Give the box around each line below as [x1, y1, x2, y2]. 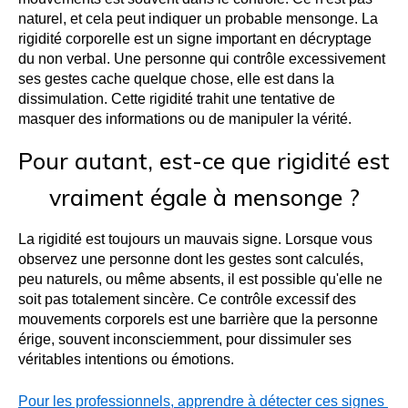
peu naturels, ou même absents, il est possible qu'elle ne [18, 270, 382, 287]
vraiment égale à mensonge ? [48, 182, 360, 211]
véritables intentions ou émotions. [18, 351, 234, 367]
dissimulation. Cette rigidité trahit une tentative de [18, 90, 335, 107]
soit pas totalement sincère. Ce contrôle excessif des [18, 291, 356, 307]
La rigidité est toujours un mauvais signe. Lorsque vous [18, 230, 372, 247]
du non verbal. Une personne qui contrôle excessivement [18, 50, 385, 66]
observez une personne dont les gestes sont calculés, [18, 250, 363, 267]
